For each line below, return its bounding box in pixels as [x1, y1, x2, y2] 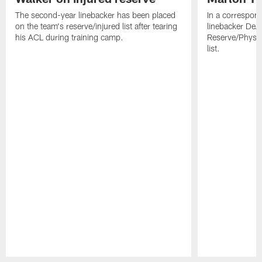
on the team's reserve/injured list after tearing [15, 20, 178, 31]
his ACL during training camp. [15, 32, 124, 42]
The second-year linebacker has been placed [15, 9, 176, 20]
